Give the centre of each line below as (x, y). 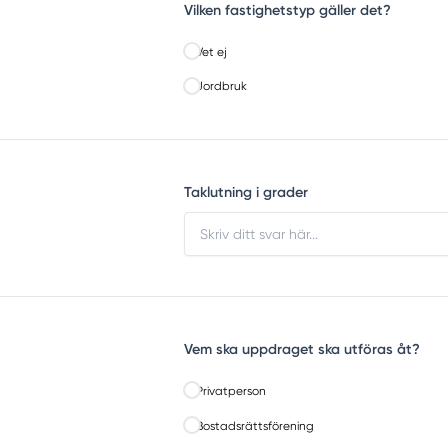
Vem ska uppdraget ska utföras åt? (302, 348)
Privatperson (231, 390)
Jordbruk (221, 86)
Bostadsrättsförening (255, 425)
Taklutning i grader (246, 191)
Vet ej (211, 51)
